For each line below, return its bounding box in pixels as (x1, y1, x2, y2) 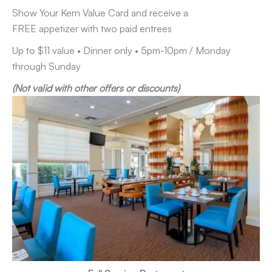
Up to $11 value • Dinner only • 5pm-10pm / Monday (12, 44, 231, 56)
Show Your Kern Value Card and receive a (12, 6, 188, 19)
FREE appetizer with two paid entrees (12, 22, 172, 35)
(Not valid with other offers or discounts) (12, 81, 180, 94)
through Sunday (12, 59, 81, 72)
